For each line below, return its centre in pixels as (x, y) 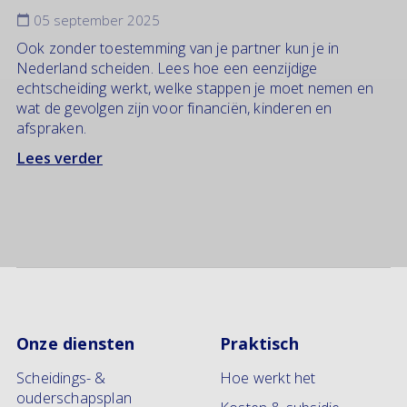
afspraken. (51, 129)
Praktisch (259, 344)
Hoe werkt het (268, 377)
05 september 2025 (95, 20)
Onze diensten (76, 344)
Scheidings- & (61, 377)
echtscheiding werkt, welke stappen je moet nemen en (195, 89)
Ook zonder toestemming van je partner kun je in (178, 49)
